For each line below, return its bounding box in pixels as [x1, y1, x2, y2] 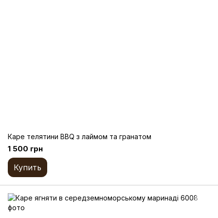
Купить [14, 163, 41, 173]
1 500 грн [8, 144, 43, 154]
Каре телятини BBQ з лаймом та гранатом [8, 132, 151, 141]
